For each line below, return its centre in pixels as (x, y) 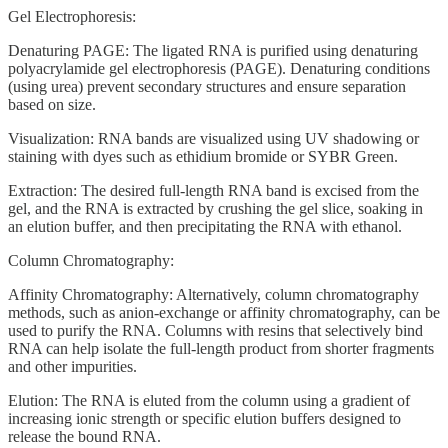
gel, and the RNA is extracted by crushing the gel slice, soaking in (215, 209)
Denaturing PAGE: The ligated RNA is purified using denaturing (213, 51)
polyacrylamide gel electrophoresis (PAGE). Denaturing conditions (219, 69)
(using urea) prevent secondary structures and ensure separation (207, 87)
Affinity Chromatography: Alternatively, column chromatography (213, 295)
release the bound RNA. (84, 437)
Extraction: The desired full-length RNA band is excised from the (213, 191)
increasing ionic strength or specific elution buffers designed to (204, 419)
